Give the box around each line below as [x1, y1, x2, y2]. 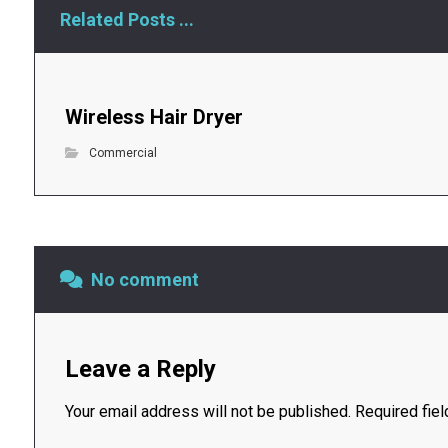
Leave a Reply [64, 355, 216, 384]
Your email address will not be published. [64, 402, 351, 422]
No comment [90, 269, 199, 291]
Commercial [88, 146, 157, 161]
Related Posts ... [59, 9, 194, 31]
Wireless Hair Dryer [64, 105, 243, 130]
